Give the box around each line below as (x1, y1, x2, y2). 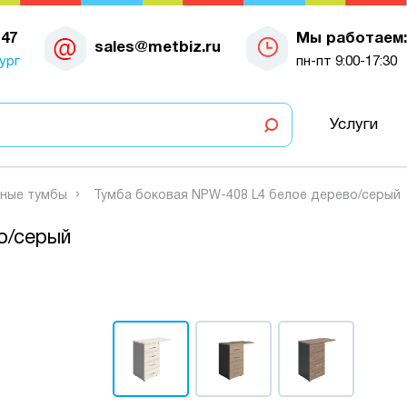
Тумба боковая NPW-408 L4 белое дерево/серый (94, 190, 401, 202)
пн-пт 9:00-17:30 (295, 55, 397, 68)
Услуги (329, 117, 378, 132)
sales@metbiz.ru (94, 40, 221, 55)
